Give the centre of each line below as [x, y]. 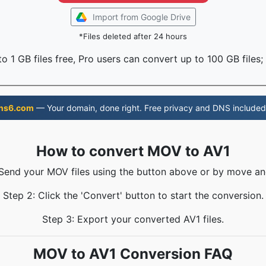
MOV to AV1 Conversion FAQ [133, 254]
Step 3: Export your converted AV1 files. [133, 219]
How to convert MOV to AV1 [133, 151]
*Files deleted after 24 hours [133, 36]
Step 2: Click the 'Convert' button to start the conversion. [133, 195]
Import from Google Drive [141, 17]
